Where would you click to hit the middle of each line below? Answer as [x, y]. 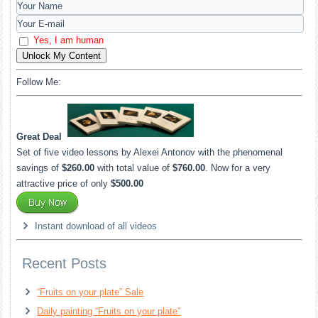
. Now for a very [238, 168]
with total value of [134, 168]
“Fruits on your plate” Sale [91, 292]
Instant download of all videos [95, 226]
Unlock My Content [62, 56]
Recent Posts [65, 264]
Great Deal [39, 137]
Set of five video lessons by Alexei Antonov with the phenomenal [150, 153]
